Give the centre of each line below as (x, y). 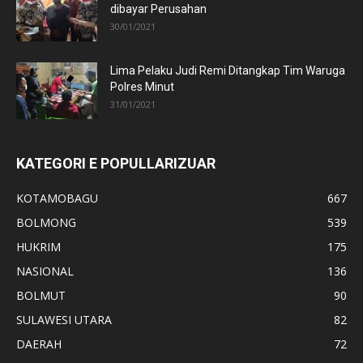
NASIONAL (45, 271)
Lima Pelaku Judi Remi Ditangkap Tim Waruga (228, 71)
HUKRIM (38, 247)
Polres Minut (142, 87)
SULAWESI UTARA (64, 320)
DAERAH (39, 344)
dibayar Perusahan (158, 9)
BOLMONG (46, 223)
